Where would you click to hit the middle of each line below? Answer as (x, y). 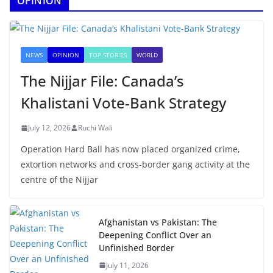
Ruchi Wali (95, 128)
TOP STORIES (108, 55)
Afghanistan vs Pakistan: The (158, 222)
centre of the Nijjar (59, 180)
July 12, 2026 (49, 128)
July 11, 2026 (127, 265)
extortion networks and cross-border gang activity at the (135, 165)
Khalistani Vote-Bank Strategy (123, 103)
